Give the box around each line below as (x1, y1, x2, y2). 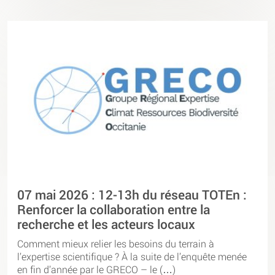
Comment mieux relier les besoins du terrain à (17, 237, 214, 250)
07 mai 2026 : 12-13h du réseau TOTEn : (17, 185, 247, 203)
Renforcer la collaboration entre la (17, 200, 210, 218)
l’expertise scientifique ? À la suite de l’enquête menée (17, 250, 247, 263)
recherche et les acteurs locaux (17, 215, 195, 233)
